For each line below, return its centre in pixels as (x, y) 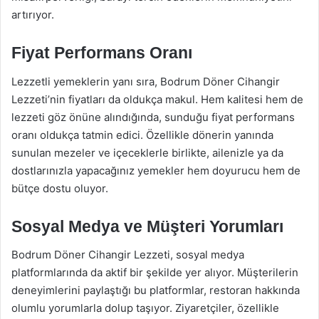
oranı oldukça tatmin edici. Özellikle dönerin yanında (142, 135)
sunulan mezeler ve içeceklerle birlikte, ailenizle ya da (147, 152)
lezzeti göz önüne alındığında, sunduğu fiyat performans (153, 117)
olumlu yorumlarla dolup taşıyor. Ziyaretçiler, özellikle (145, 308)
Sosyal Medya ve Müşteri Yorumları (147, 226)
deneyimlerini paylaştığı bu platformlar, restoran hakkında (156, 290)
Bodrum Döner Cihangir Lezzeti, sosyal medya (128, 255)
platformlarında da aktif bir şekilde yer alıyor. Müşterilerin (155, 272)
